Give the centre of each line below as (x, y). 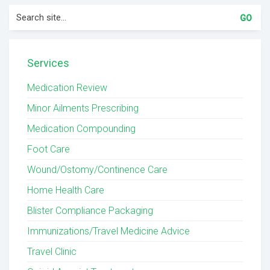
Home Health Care (66, 190)
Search (23, 11)
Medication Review (67, 88)
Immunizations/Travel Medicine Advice (108, 231)
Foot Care (49, 149)
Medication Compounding (81, 129)
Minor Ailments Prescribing (83, 108)
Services (48, 63)
